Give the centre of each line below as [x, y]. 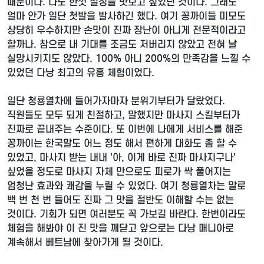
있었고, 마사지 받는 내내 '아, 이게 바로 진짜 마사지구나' [121, 158]
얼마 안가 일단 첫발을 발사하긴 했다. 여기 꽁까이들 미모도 [126, 16]
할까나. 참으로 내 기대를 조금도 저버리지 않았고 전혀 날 [122, 45]
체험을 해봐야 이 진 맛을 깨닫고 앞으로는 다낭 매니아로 [121, 229]
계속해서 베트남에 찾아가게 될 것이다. [87, 243]
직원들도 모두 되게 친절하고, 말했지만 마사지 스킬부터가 [123, 115]
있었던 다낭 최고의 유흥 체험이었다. [82, 73]
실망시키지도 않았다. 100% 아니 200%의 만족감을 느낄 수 [129, 59]
